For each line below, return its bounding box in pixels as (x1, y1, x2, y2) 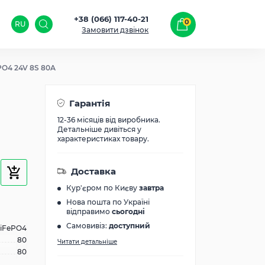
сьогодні (112, 207, 145, 216)
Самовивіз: (66, 221, 109, 230)
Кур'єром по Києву (66, 183, 139, 192)
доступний (109, 221, 150, 230)
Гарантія (69, 98, 110, 109)
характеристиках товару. (57, 134, 149, 143)
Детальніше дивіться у (57, 125, 141, 134)
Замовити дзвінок (82, 25, 149, 34)
